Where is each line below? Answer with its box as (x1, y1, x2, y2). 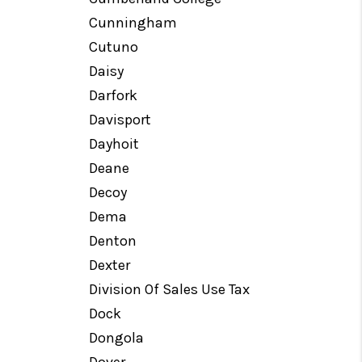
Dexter (89, 256, 131, 274)
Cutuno (89, 38, 139, 56)
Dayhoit (89, 135, 140, 153)
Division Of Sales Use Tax (89, 280, 250, 298)
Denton (89, 232, 137, 250)
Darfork (89, 86, 138, 104)
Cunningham (89, 14, 178, 32)
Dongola (89, 329, 145, 347)
